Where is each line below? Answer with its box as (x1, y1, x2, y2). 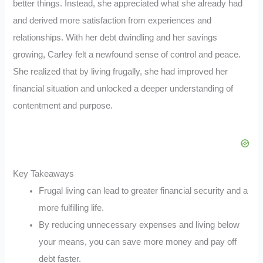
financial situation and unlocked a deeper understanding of (13, 83, 234, 93)
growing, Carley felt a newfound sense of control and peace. (13, 49, 241, 59)
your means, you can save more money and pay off (39, 237, 237, 247)
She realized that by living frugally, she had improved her (13, 66, 228, 76)
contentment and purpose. (13, 100, 113, 110)
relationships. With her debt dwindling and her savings (13, 32, 218, 42)
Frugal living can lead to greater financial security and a (39, 186, 248, 195)
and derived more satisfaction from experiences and (13, 15, 212, 25)
